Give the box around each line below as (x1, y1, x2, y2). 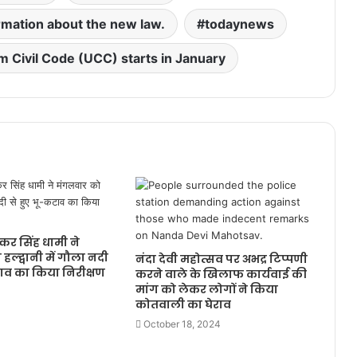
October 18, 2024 (143, 318, 221, 330)
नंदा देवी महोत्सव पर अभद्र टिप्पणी (135, 251, 308, 267)
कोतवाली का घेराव (135, 296, 231, 312)
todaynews (204, 16, 274, 32)
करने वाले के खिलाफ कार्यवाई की (135, 266, 307, 282)
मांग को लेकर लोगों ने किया (135, 281, 278, 297)
